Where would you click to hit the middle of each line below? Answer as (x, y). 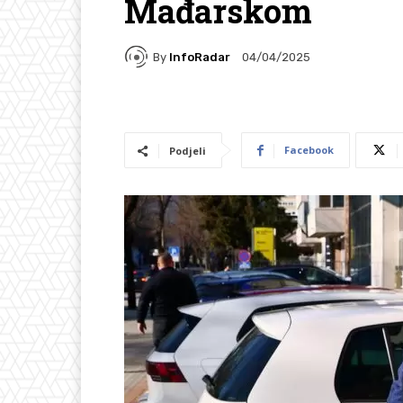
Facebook (309, 150)
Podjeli (188, 151)
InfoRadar (200, 57)
